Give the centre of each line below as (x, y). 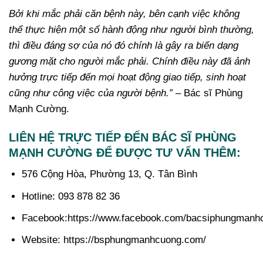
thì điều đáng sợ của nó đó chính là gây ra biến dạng (124, 46)
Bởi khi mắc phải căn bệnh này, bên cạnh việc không (124, 14)
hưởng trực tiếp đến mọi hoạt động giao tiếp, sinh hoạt (127, 77)
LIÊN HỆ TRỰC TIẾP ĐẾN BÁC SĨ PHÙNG (123, 138)
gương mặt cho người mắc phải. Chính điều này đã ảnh (129, 62)
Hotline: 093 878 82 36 (71, 196)
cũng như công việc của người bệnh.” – (96, 93)
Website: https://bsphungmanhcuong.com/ (114, 240)
